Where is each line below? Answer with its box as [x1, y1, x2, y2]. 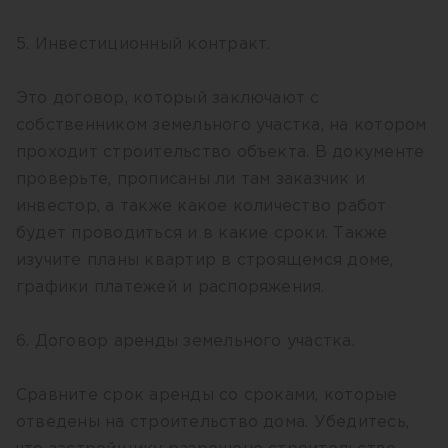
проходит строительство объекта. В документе [16, 145, 425, 160]
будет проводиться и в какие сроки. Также [16, 226, 388, 241]
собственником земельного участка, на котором [16, 118, 427, 133]
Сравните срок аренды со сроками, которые [16, 388, 398, 403]
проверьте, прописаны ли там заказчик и [16, 172, 366, 187]
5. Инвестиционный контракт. [16, 37, 271, 52]
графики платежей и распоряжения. [16, 280, 330, 295]
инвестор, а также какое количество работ [16, 199, 387, 214]
